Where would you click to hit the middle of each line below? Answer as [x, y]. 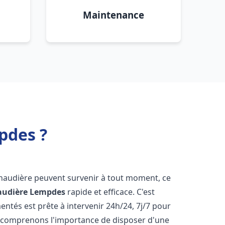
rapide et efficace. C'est [110, 192]
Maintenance [114, 15]
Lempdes [48, 192]
